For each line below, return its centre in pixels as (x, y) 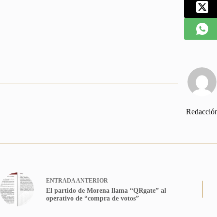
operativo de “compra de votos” (93, 199)
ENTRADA (61, 181)
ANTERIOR (92, 181)
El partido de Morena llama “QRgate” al (106, 191)
